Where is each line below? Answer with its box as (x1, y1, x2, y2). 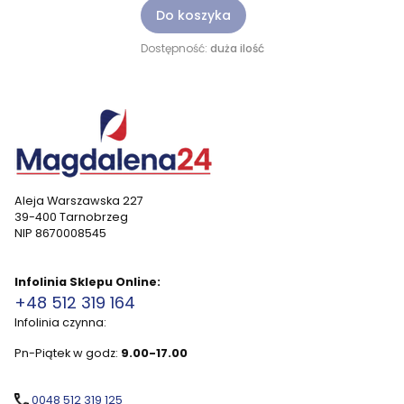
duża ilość (209, 41, 264, 56)
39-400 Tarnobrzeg (14, 209, 128, 225)
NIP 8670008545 (14, 225, 106, 241)
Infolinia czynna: (14, 315, 106, 330)
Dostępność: (140, 41, 210, 56)
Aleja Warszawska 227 (14, 193, 143, 208)
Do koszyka (155, 6, 231, 24)
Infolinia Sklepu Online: (14, 274, 161, 289)
